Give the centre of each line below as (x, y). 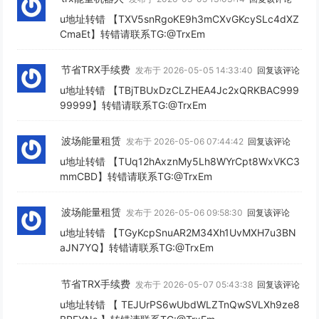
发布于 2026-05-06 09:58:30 (186, 213)
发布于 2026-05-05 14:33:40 (195, 70)
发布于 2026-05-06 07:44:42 (186, 142)
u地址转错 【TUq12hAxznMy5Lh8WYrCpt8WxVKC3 (180, 162)
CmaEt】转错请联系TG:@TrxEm (133, 33)
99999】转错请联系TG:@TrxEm (134, 105)
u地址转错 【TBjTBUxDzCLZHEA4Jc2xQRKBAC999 (180, 90)
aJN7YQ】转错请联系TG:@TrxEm (137, 248)
